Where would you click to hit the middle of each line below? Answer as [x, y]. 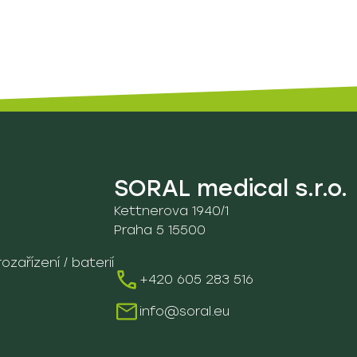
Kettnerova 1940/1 [171, 211]
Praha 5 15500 [160, 230]
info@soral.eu [184, 312]
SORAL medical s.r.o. [231, 188]
